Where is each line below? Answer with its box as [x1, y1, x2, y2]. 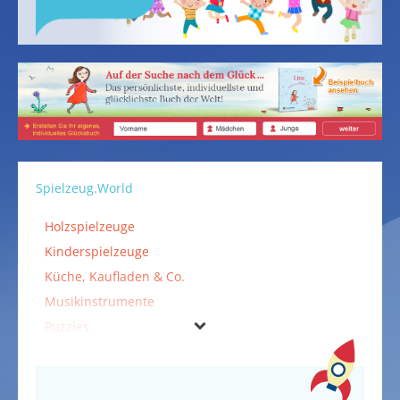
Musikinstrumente [45, 293, 154, 311]
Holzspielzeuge [45, 218, 135, 236]
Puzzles [45, 318, 89, 336]
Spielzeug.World [36, 179, 133, 197]
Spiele [45, 343, 81, 361]
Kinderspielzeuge [45, 243, 149, 261]
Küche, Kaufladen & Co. [45, 268, 185, 286]
